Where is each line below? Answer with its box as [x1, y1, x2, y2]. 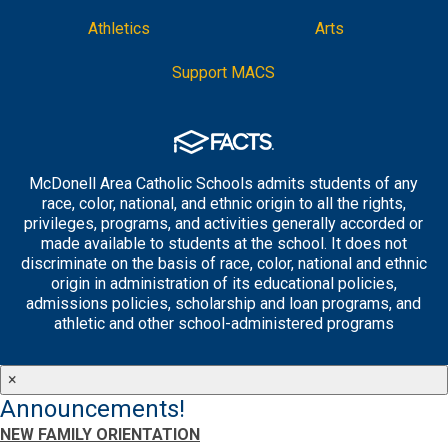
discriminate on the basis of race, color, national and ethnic [20, 254, 427, 274]
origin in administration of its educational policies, [50, 274, 397, 294]
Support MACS [172, 63, 276, 83]
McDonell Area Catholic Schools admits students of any [29, 174, 419, 194]
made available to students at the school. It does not [40, 234, 407, 254]
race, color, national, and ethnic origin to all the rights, [41, 194, 406, 214]
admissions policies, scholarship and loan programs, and [26, 294, 422, 314]
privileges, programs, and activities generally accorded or [24, 214, 424, 234]
